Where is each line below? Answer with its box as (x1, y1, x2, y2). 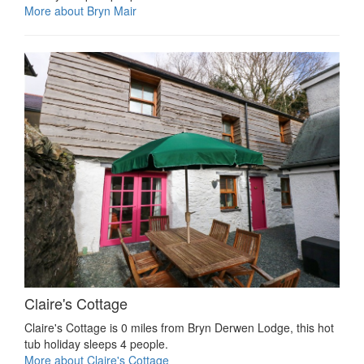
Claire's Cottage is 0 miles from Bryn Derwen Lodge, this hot (24, 318, 334, 336)
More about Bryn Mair (24, 2, 136, 19)
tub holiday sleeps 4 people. (24, 335, 168, 352)
